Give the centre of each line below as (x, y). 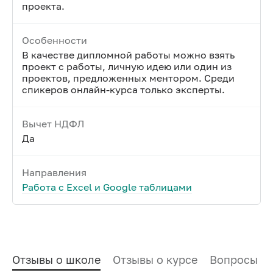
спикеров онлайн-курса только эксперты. (123, 90)
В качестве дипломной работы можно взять (128, 55)
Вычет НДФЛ (53, 124)
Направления (54, 172)
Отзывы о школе (56, 260)
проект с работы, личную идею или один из (127, 66)
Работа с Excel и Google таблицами (107, 187)
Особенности (55, 40)
